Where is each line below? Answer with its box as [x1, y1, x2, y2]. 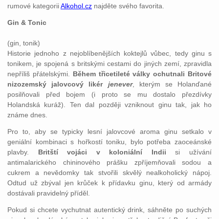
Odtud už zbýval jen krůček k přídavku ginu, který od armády [7, 179, 212, 187]
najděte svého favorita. [92, 2, 166, 10]
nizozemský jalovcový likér [7, 80, 108, 88]
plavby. [7, 148, 38, 156]
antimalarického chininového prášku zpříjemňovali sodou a [7, 158, 212, 166]
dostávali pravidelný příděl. [7, 189, 92, 197]
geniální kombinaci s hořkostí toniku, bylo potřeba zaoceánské [7, 138, 212, 146]
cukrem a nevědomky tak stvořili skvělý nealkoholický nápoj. [7, 169, 212, 176]
